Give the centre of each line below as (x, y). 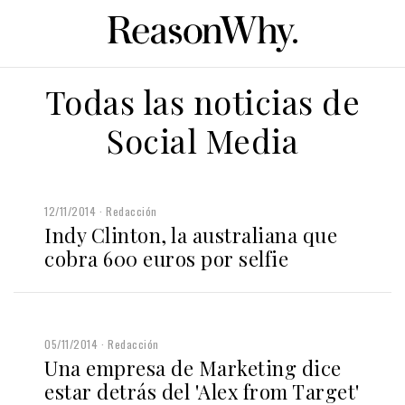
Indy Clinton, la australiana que (191, 235)
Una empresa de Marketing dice (193, 367)
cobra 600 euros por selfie (166, 258)
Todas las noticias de (202, 101)
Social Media (202, 140)
